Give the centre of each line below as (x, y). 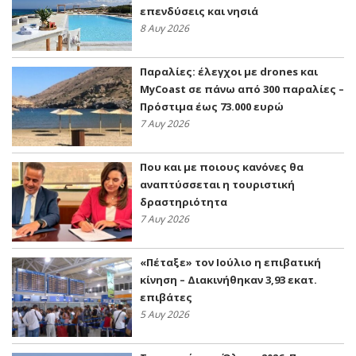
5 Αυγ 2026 (164, 315)
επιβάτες (166, 298)
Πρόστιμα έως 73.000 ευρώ (212, 107)
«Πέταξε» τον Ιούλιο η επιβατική (230, 263)
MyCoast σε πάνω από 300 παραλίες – (242, 89)
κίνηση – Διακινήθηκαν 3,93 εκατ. (228, 280)
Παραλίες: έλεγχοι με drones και (229, 72)
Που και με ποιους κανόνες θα (222, 167)
